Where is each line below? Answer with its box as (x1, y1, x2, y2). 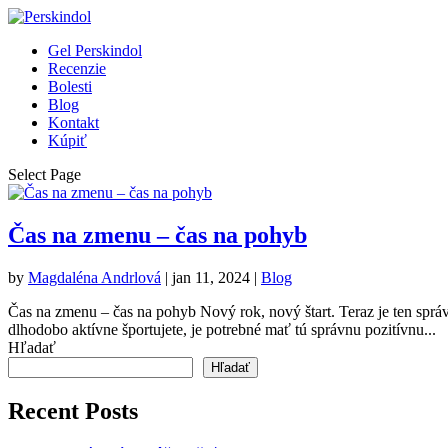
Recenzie (48, 60, 106, 77)
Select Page (8, 166, 81, 183)
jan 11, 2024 (172, 268, 250, 286)
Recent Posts (8, 397, 138, 424)
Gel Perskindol (48, 42, 142, 59)
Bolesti (48, 78, 92, 95)
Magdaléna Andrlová (28, 268, 161, 286)
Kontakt (48, 114, 99, 131)
